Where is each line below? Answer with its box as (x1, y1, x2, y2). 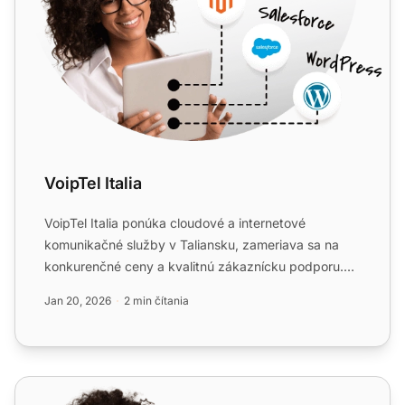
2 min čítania (124, 294, 189, 308)
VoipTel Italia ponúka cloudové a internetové (44, 215, 306, 231)
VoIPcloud (14, 378, 83, 397)
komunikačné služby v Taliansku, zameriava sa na (44, 237, 339, 253)
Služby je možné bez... (44, 280, 179, 297)
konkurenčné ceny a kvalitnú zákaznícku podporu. (44, 259, 344, 275)
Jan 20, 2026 (44, 294, 111, 308)
